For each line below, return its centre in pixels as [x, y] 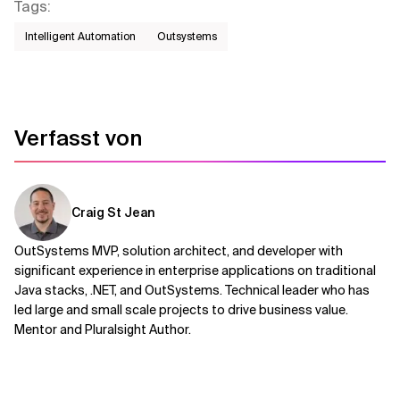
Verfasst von [78, 138]
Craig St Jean [113, 212]
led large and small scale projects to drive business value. [181, 310]
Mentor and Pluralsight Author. [103, 329]
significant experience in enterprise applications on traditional [195, 271]
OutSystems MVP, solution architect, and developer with [179, 251]
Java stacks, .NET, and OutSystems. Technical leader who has [192, 290]
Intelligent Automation [80, 37]
